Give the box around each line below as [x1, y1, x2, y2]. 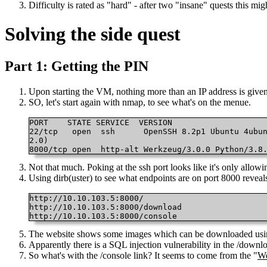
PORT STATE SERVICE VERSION [29, 117, 53, 127]
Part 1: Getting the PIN [5, 58, 148, 74]
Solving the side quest [5, 23, 181, 45]
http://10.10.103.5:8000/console [29, 211, 182, 221]
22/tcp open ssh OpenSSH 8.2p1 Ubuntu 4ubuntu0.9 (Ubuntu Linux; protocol [29, 126, 125, 136]
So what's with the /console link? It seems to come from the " [29, 250, 257, 260]
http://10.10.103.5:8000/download [29, 202, 182, 212]
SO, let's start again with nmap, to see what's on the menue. [29, 97, 251, 107]
